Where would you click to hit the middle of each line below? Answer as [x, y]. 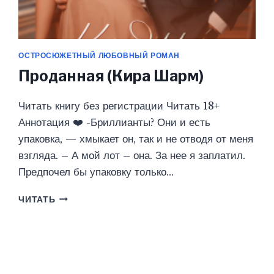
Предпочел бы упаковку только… [96, 172]
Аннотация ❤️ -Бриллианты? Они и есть [115, 122]
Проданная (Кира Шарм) [111, 76]
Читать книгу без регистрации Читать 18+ [119, 106]
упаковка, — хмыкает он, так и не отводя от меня [136, 139]
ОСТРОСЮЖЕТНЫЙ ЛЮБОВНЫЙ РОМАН [99, 55]
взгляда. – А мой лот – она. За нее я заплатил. [132, 155]
